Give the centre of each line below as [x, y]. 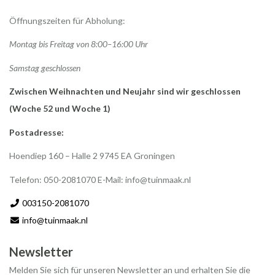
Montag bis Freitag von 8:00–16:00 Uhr [79, 44]
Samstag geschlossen [45, 68]
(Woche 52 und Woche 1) [60, 109]
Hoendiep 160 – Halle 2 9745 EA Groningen [92, 156]
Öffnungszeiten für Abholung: [67, 20]
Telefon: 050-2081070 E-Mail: [67, 179]
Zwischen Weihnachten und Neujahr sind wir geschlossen [125, 91]
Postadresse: [37, 132]
